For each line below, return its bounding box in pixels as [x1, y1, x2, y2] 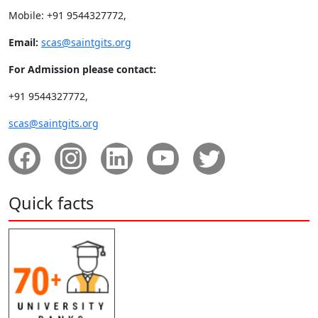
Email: [9, 35, 38, 49]
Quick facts [9, 191, 94, 214]
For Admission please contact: [9, 62, 156, 76]
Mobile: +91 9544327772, [9, 8, 126, 22]
